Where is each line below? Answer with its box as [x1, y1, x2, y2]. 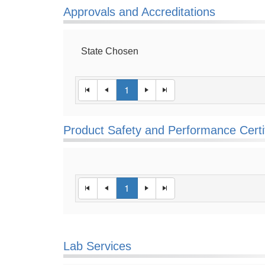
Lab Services [63, 240, 131, 253]
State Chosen [81, 46, 138, 56]
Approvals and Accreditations [63, 5, 215, 18]
